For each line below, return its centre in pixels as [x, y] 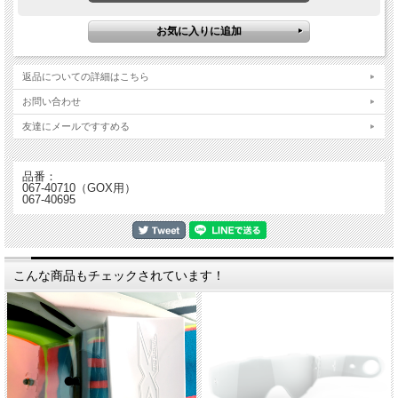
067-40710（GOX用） [79, 187]
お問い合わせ [52, 101]
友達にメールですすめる [76, 126]
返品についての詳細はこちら [86, 76]
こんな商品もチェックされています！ [119, 275]
